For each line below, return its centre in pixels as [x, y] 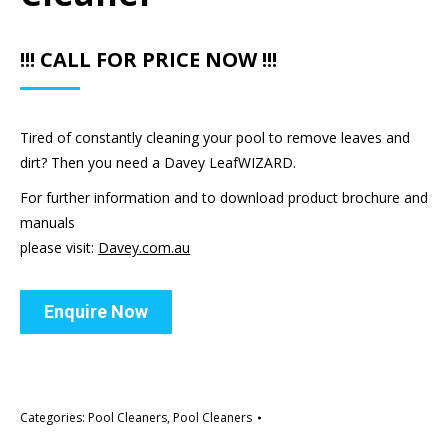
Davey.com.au [144, 248]
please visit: [59, 248]
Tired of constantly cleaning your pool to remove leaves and [215, 138]
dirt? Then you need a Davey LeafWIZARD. [158, 163]
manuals [47, 223]
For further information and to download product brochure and [224, 198]
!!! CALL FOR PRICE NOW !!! [148, 60]
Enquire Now [96, 312]
